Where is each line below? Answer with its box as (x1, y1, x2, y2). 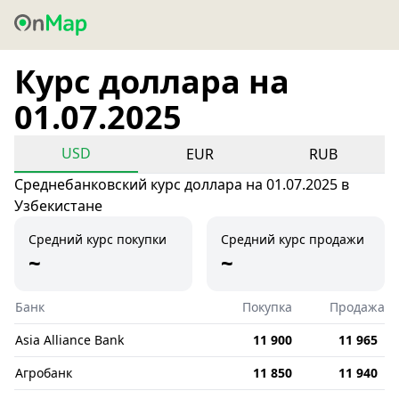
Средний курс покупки (28, 231, 167, 248)
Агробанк (15, 364, 72, 381)
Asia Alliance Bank (15, 331, 124, 348)
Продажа (330, 298, 385, 315)
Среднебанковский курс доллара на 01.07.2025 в (14, 175, 349, 194)
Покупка (242, 298, 292, 315)
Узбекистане (14, 196, 102, 216)
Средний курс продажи (221, 231, 364, 248)
